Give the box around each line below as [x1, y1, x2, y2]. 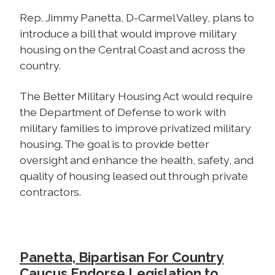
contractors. [20, 185, 82, 199]
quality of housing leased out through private [20, 169, 248, 183]
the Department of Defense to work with [20, 106, 226, 119]
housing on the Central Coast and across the [20, 43, 246, 56]
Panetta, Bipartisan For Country [20, 249, 224, 266]
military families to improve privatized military [20, 122, 251, 135]
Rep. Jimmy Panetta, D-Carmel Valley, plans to [20, 11, 254, 25]
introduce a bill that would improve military [20, 27, 237, 41]
